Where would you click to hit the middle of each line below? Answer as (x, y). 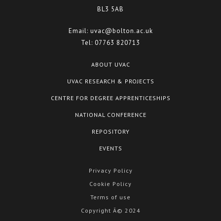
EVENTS (110, 148)
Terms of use (110, 197)
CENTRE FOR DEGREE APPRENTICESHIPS (110, 98)
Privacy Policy (110, 170)
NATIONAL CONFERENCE (110, 114)
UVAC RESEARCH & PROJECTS (110, 81)
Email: (79, 31)
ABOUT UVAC (110, 64)
